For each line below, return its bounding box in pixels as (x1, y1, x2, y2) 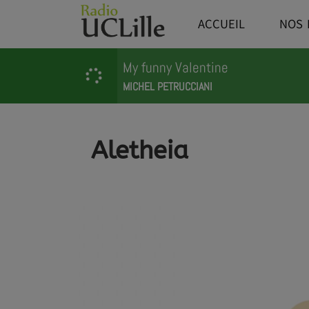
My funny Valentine (123, 58, 228, 77)
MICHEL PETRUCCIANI (123, 79, 212, 94)
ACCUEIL (197, 16, 245, 32)
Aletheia (91, 136, 188, 165)
